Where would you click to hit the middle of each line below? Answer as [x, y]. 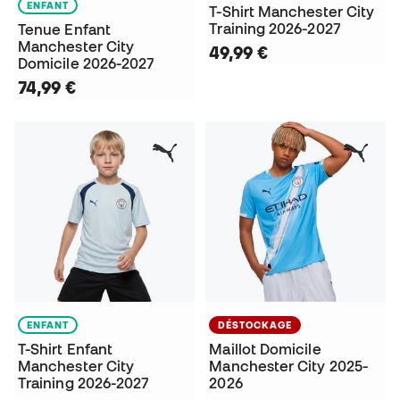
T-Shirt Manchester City [292, 11]
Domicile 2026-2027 [86, 63]
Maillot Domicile [265, 349]
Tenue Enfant [64, 29]
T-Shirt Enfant [66, 349]
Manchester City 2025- [289, 366]
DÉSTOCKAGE [255, 325]
